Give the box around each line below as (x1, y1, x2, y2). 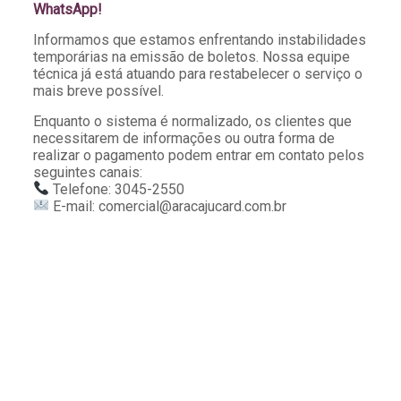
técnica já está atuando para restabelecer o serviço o (32, 64, 363, 82)
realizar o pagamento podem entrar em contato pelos (32, 146, 364, 164)
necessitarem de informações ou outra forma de (32, 129, 335, 147)
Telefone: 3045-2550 (49, 180, 185, 198)
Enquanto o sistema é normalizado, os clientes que (32, 112, 352, 130)
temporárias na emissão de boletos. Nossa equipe (32, 47, 350, 65)
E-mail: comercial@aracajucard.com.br (49, 197, 287, 215)
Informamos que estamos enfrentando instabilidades (32, 30, 366, 48)
